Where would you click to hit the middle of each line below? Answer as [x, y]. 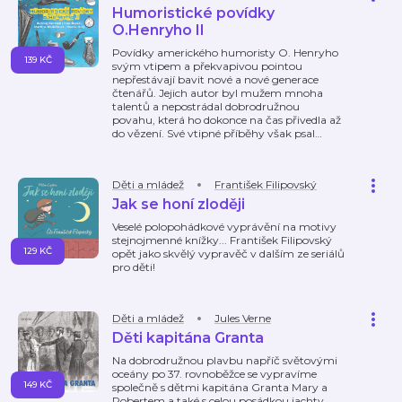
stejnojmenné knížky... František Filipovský [222, 240]
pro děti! [134, 267]
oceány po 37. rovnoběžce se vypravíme [214, 374]
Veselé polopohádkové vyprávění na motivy [224, 227]
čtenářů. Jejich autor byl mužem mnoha [218, 93]
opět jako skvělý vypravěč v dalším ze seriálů [228, 253]
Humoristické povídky [193, 13]
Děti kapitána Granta [188, 338]
